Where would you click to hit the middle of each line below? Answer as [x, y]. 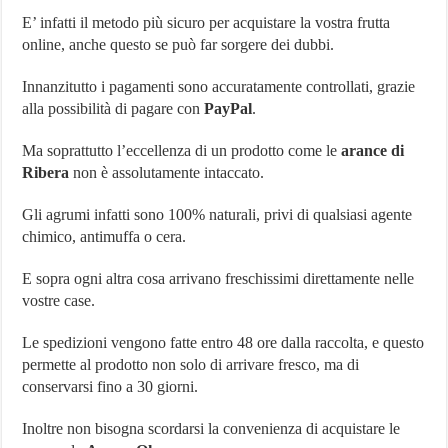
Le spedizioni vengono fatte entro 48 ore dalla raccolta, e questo [223, 342]
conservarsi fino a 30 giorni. [110, 386]
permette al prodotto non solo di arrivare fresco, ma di [191, 364]
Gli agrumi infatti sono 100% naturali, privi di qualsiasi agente [217, 214]
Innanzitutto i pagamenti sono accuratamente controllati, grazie [219, 86]
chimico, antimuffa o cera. [104, 236]
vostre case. [59, 300]
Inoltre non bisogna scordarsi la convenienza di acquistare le [211, 428]
